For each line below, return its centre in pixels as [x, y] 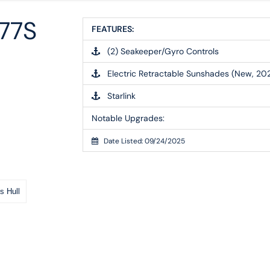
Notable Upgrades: [128, 118]
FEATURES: [113, 29]
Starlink [118, 96]
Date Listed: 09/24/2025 [142, 141]
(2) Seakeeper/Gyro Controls [160, 51]
